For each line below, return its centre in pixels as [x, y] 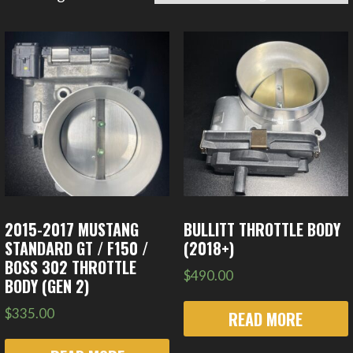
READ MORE [266, 319]
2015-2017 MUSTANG [72, 230]
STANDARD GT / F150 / [77, 249]
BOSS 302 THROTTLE [71, 268]
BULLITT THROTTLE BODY [262, 230]
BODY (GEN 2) [47, 286]
